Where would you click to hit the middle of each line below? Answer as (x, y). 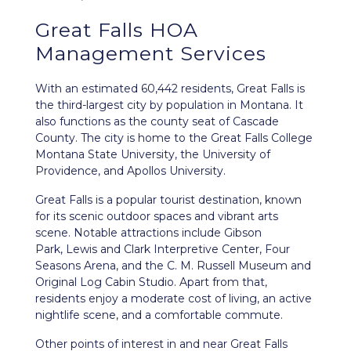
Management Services (151, 53)
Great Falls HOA (117, 30)
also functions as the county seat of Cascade (157, 121)
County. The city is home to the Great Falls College (174, 138)
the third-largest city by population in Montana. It (169, 105)
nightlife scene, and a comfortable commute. (159, 315)
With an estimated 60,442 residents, (136, 89)
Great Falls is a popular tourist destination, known (168, 200)
